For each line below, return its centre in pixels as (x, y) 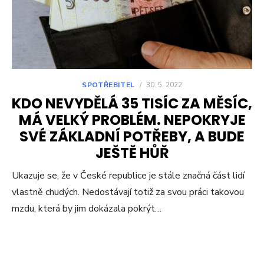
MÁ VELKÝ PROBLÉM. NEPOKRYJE (132, 120)
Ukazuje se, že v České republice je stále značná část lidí (128, 175)
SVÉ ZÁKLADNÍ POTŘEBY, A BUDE (132, 136)
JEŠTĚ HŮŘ (132, 153)
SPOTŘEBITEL (108, 85)
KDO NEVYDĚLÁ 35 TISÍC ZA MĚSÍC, (132, 103)
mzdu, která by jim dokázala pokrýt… (87, 208)
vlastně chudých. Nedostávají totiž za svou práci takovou (128, 192)
